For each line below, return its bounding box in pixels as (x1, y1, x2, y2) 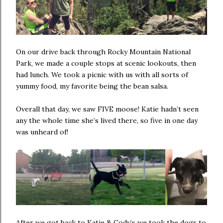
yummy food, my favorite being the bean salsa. (16, 81, 168, 91)
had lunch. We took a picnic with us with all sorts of (16, 70, 188, 79)
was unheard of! (16, 127, 68, 136)
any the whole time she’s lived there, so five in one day (16, 115, 198, 125)
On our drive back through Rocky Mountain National (16, 47, 191, 56)
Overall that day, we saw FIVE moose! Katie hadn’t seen (16, 104, 199, 113)
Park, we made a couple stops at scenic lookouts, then (16, 58, 196, 68)
